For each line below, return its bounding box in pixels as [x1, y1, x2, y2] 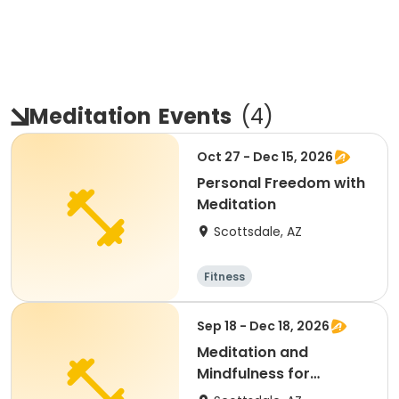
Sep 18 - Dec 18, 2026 [197, 317, 330, 335]
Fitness [204, 269, 245, 284]
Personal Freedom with [197, 173, 365, 193]
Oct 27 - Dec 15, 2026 [197, 148, 333, 166]
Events [159, 102, 232, 131]
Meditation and [197, 342, 308, 362]
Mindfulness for [197, 363, 310, 384]
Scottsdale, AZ [214, 223, 302, 240]
